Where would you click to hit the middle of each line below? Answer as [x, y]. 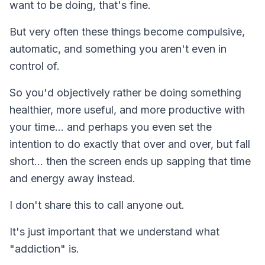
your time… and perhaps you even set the [111, 127]
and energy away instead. [72, 178]
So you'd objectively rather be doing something [125, 92]
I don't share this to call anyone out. [97, 205]
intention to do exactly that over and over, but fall [130, 144]
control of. [35, 66]
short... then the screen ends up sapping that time [130, 161]
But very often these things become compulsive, [127, 31]
